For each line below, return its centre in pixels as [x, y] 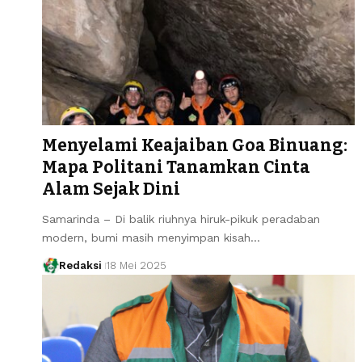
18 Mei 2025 [136, 265]
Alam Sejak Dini [111, 189]
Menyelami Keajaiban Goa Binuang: [195, 145]
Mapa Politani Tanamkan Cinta [176, 167]
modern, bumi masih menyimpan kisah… [151, 237]
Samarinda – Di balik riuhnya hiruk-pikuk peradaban [181, 219]
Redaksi [80, 265]
